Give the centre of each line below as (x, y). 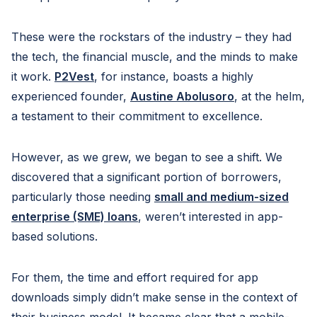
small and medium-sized (221, 197)
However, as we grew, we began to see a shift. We (147, 157)
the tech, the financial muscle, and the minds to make (155, 57)
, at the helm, (270, 96)
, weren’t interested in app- (211, 217)
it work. (33, 76)
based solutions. (54, 236)
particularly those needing (83, 197)
